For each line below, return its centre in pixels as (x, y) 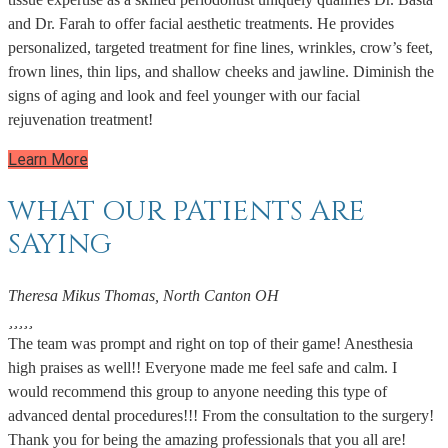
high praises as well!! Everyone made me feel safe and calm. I (202, 368)
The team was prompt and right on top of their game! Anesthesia (210, 344)
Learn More (48, 159)
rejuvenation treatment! (80, 119)
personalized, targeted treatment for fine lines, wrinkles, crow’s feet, (220, 47)
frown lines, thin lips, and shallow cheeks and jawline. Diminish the (221, 71)
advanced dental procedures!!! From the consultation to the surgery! (221, 416)
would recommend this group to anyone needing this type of (197, 392)
